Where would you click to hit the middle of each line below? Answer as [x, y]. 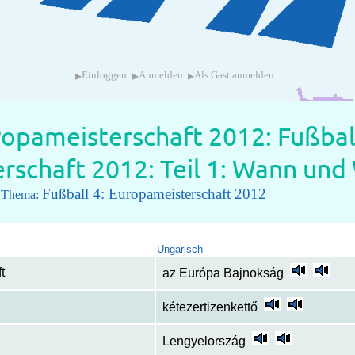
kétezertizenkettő [210, 307]
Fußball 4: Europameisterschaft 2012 [154, 194]
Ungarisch [179, 250]
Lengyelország [204, 342]
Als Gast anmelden [235, 76]
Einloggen [105, 76]
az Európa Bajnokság [223, 273]
